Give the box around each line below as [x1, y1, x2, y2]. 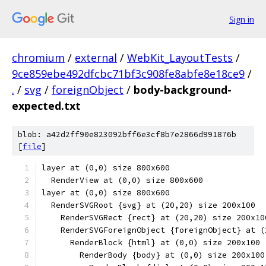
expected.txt [12, 99, 81, 113]
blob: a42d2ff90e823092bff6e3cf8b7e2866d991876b [18, 129, 236, 140]
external [75, 50, 117, 65]
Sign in [229, 13, 254, 25]
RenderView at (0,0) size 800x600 [42, 175, 203, 185]
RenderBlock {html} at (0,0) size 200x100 [42, 237, 260, 248]
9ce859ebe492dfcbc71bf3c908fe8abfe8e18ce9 [12, 66, 245, 81]
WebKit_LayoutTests [127, 50, 233, 65]
